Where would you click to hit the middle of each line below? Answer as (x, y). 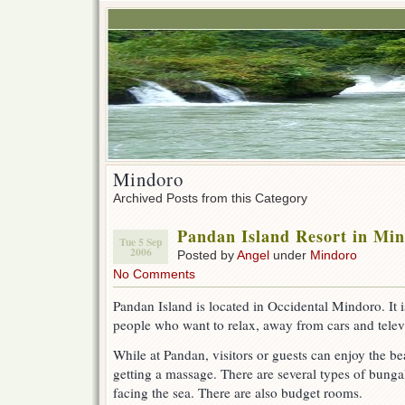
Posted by (207, 255)
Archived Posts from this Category (210, 198)
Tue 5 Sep (141, 242)
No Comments (154, 274)
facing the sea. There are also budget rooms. (238, 392)
